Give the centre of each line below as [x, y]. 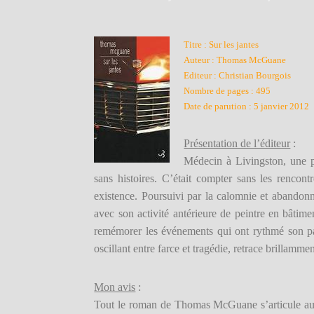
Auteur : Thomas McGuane [235, 60]
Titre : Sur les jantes [221, 45]
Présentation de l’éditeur [237, 144]
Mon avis [115, 287]
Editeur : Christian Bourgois [238, 76]
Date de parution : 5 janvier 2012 [247, 107]
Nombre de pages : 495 [227, 91]
